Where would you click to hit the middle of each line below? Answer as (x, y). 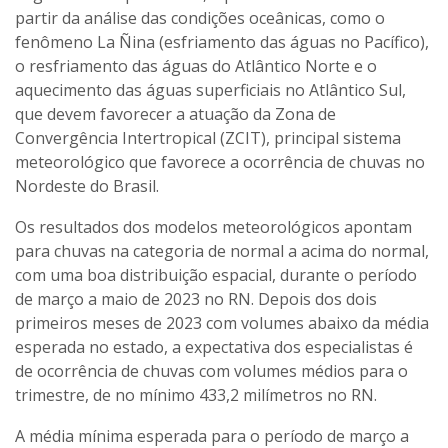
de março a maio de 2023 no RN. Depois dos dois (196, 299)
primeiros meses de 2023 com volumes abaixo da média (222, 323)
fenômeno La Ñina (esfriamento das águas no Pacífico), (222, 42)
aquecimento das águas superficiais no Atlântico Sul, (210, 90)
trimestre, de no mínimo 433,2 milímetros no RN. (196, 395)
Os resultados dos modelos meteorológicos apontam (213, 227)
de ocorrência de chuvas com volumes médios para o (211, 371)
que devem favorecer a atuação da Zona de (175, 114)
